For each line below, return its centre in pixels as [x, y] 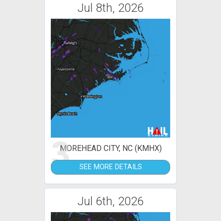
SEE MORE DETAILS [110, 167]
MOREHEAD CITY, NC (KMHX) [110, 148]
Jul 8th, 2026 [110, 8]
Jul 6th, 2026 [110, 201]
